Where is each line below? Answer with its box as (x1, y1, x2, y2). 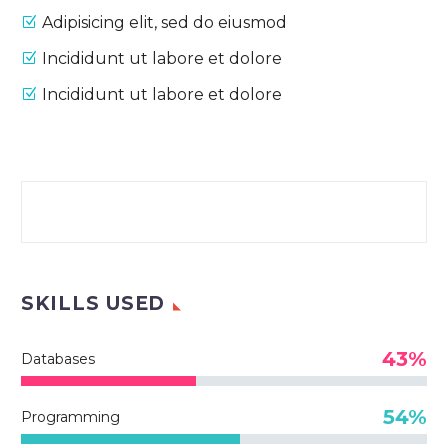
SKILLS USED (21, 291, 166, 315)
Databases (21, 350, 95, 369)
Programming (21, 408, 120, 427)
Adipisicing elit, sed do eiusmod (42, 13, 287, 33)
